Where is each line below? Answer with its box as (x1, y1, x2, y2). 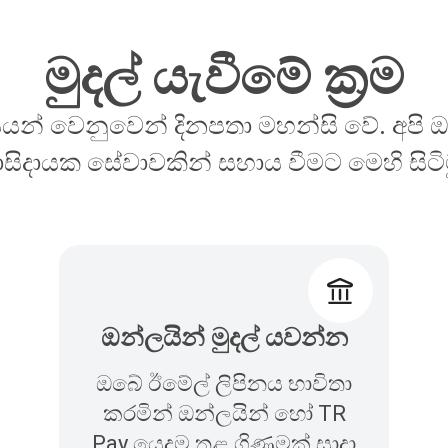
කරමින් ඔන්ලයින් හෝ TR (102, 401, 346, 427)
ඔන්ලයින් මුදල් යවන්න (100, 323, 348, 353)
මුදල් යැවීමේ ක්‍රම (44, 48, 404, 107)
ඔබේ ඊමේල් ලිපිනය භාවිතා (96, 371, 352, 397)
